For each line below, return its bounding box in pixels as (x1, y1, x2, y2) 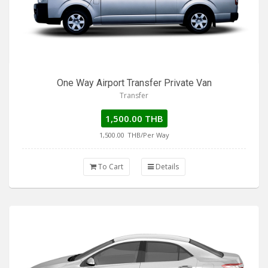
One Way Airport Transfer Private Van (56, 77, 212, 89)
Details (153, 161, 179, 172)
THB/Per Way (127, 130, 169, 139)
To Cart (96, 161, 123, 172)
